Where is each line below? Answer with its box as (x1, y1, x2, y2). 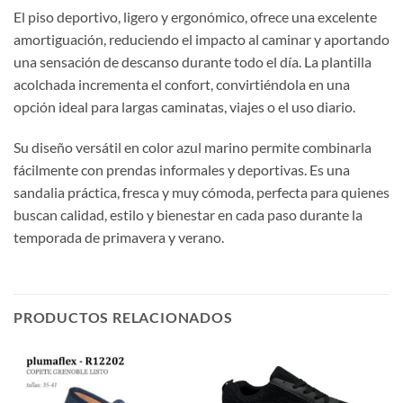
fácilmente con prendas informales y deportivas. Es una (13, 161, 350, 179)
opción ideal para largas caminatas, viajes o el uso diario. (13, 97, 355, 115)
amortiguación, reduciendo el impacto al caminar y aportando (13, 30, 390, 48)
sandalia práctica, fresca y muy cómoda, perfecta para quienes (13, 184, 390, 201)
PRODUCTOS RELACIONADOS (13, 309, 233, 327)
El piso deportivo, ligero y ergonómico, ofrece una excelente (13, 7, 377, 25)
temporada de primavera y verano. (13, 228, 224, 246)
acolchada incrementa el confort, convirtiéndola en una (13, 75, 350, 93)
